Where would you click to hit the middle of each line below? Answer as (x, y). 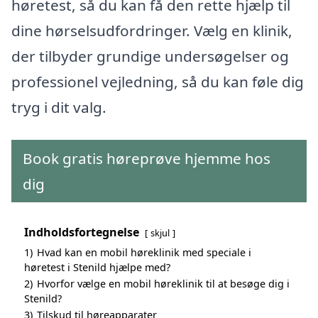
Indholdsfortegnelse (82, 232)
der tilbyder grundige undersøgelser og (150, 56)
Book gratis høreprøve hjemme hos (147, 158)
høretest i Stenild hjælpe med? (97, 267)
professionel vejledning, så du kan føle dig (158, 81)
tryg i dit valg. (59, 107)
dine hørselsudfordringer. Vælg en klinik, (152, 30)
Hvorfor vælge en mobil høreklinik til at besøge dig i (163, 283)
